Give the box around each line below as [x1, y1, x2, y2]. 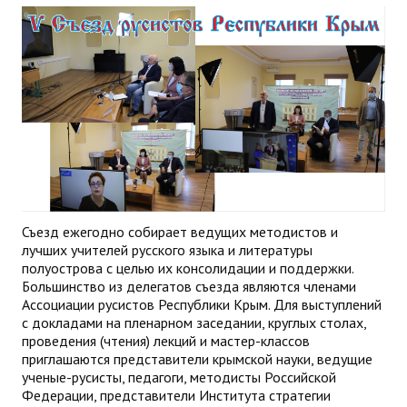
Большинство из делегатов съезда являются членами [22, 276, 356, 295]
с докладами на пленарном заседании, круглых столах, [22, 313, 366, 332]
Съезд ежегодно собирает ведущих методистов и [22, 222, 338, 241]
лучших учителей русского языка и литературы [22, 240, 313, 259]
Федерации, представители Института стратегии [22, 385, 331, 404]
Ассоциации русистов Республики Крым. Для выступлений [22, 294, 382, 313]
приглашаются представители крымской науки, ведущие [22, 349, 372, 368]
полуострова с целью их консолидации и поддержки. [22, 258, 353, 277]
